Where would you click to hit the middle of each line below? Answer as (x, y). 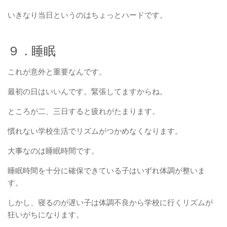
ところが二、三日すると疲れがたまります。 (84, 111)
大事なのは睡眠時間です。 (53, 150)
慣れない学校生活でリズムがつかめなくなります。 (95, 131)
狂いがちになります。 (46, 214)
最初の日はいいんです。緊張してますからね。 (87, 91)
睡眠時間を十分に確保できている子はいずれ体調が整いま (106, 170)
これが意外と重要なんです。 (57, 71)
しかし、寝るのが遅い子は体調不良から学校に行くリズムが (110, 202)
